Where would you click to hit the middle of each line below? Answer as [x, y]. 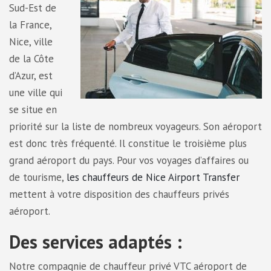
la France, [30, 25]
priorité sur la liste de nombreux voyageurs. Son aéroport [135, 126]
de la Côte [31, 59]
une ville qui [36, 93]
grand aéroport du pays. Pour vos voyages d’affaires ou [129, 160]
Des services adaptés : [98, 242]
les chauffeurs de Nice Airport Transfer [153, 177]
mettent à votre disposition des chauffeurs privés [119, 194]
